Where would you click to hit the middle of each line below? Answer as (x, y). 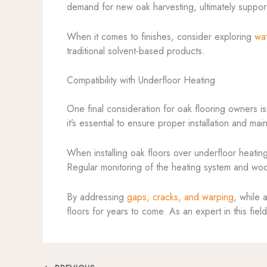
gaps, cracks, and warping (180, 197)
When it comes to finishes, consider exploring (161, 36)
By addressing (97, 197)
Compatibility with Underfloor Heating (141, 80)
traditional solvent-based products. (136, 51)
